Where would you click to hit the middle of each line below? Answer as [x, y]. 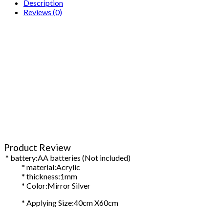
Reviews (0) [43, 12]
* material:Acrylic [42, 167]
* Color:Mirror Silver [47, 186]
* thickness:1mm [41, 176]
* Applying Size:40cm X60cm [61, 203]
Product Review [37, 148]
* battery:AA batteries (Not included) [67, 158]
